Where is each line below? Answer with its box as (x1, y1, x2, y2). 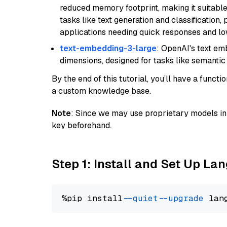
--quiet (128, 193, 158, 204)
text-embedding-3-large (60, 43, 157, 54)
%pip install (62, 193, 128, 204)
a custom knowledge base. (52, 86, 151, 96)
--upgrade (163, 193, 204, 204)
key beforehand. (52, 120, 111, 131)
